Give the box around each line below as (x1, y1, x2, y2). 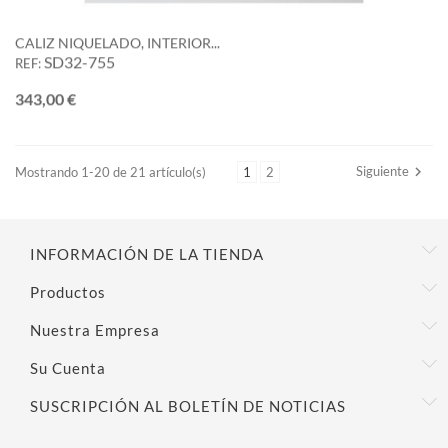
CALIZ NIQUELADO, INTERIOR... (15, 30, 220, 48)
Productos (30, 283, 106, 302)
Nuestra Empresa (30, 321, 160, 340)
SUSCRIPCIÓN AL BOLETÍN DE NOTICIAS (30, 397, 346, 416)
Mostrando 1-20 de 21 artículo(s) (15, 164, 206, 181)
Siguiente (356, 163, 409, 180)
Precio (75, 84, 119, 104)
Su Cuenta (30, 359, 106, 378)
